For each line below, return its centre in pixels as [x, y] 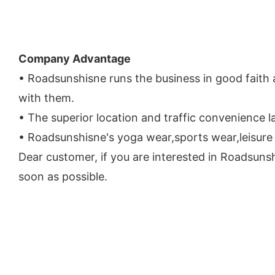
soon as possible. [63, 176]
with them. [46, 98]
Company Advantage [75, 58]
